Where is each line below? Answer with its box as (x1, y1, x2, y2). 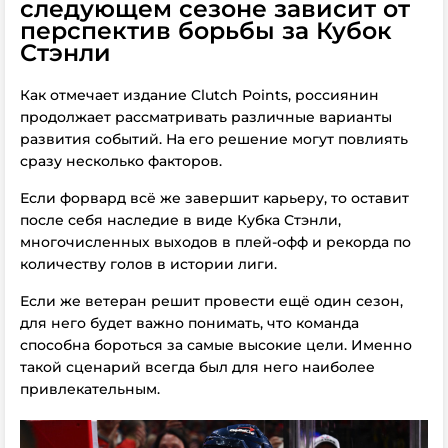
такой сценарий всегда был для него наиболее (20, 358, 375, 376)
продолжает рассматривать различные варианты (20, 108, 392, 126)
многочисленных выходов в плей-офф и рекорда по (20, 233, 411, 251)
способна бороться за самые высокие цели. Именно (20, 336, 412, 354)
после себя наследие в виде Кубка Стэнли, (20, 211, 341, 229)
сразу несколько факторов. (20, 152, 222, 170)
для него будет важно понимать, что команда (20, 314, 359, 332)
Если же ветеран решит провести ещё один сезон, (20, 292, 403, 310)
